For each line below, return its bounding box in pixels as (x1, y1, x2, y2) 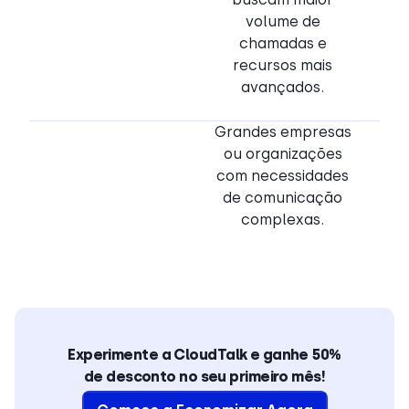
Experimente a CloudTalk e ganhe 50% (68, 346, 341, 364)
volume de (245, 13, 320, 31)
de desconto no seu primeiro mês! (83, 368, 326, 386)
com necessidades (216, 167, 349, 185)
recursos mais (233, 57, 332, 75)
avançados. (241, 79, 324, 97)
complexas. (241, 211, 324, 229)
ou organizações (223, 145, 342, 163)
